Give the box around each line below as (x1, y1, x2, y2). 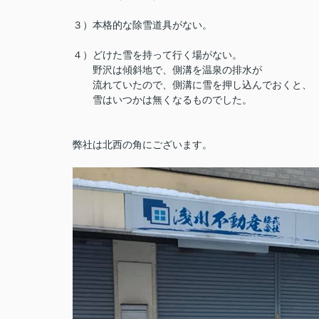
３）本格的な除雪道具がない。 (73, 19, 212, 31)
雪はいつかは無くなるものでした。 (73, 94, 252, 105)
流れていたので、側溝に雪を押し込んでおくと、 (73, 79, 312, 90)
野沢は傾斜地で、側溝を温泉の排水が (73, 64, 262, 75)
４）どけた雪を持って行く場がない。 (73, 49, 242, 61)
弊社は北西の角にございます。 (73, 139, 212, 150)
